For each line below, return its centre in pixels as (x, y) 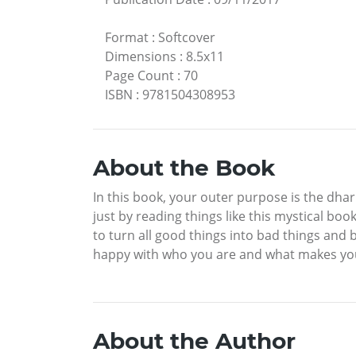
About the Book (184, 168)
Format (127, 38)
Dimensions (141, 57)
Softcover (187, 38)
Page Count (139, 76)
